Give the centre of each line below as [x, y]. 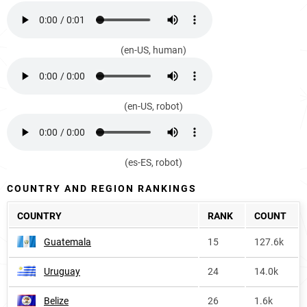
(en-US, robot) [153, 106]
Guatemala [67, 242]
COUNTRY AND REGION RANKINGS [102, 188]
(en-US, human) [153, 50]
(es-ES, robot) [153, 162]
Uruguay [62, 271]
